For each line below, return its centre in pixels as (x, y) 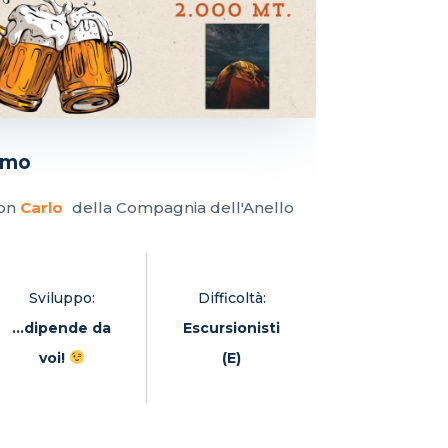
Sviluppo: (61, 297)
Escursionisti (231, 327)
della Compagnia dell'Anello (181, 207)
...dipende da (61, 327)
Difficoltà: (231, 297)
